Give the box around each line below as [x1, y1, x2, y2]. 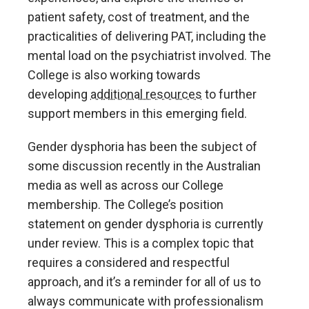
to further [202, 86, 257, 101]
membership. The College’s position [28, 197, 223, 212]
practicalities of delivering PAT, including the [28, 28, 266, 43]
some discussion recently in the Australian [28, 158, 261, 173]
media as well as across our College [28, 177, 223, 192]
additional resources [90, 86, 202, 101]
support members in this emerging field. [28, 106, 247, 121]
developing [28, 86, 90, 101]
